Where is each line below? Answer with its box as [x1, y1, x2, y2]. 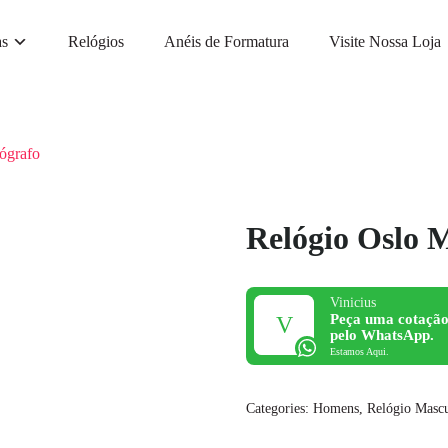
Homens [313, 401, 359, 417]
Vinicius [330, 295, 376, 311]
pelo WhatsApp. [330, 327, 434, 344]
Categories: [246, 401, 309, 417]
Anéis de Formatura [164, 33, 289, 51]
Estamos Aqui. [330, 346, 389, 358]
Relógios [68, 33, 124, 51]
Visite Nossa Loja [329, 33, 441, 51]
